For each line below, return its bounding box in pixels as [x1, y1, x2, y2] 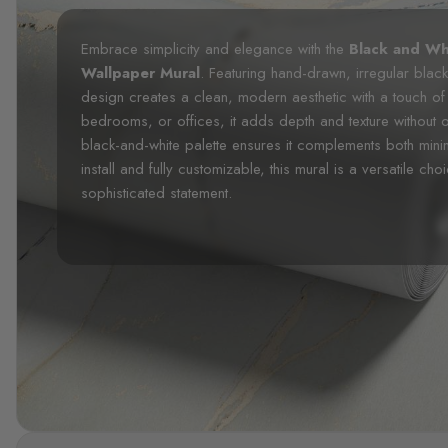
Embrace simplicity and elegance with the [81, 37, 349, 60]
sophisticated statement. [81, 181, 232, 204]
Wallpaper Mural [81, 61, 200, 84]
